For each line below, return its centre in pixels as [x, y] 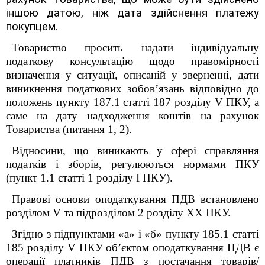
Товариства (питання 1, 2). [69, 129]
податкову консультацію [77, 61]
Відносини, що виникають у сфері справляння [135, 151]
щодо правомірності [204, 61]
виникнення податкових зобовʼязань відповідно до [132, 88]
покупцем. [32, 27]
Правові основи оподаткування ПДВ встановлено [135, 199]
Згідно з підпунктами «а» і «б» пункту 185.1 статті [135, 234]
